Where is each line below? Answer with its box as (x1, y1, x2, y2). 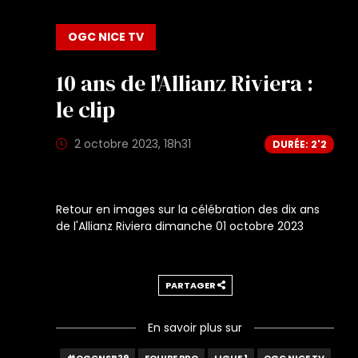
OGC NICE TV (68, 29, 144, 45)
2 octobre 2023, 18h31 (71, 136, 191, 153)
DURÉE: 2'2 (272, 137, 327, 151)
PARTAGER (165, 279, 217, 292)
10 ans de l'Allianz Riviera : (56, 68, 313, 98)
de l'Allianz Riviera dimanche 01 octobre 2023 (56, 218, 304, 235)
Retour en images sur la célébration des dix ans (56, 201, 320, 218)
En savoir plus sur (148, 320, 242, 336)
